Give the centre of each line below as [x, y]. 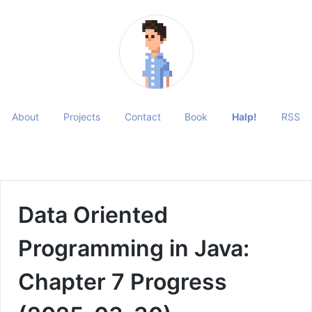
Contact [142, 117]
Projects [81, 117]
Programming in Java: [134, 248]
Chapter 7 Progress [123, 281]
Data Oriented [93, 214]
